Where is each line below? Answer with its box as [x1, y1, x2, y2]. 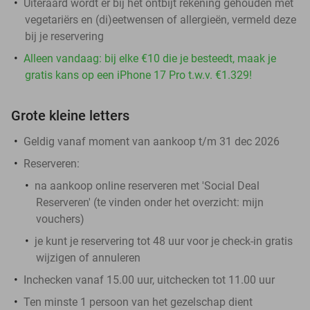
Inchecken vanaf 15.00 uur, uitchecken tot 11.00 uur [24, 273, 275, 286]
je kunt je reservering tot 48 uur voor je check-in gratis [35, 234, 293, 248]
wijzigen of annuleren [36, 250, 140, 264]
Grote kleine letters [11, 107, 129, 124]
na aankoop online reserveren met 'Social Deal [35, 179, 259, 192]
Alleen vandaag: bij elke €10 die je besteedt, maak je [24, 51, 276, 65]
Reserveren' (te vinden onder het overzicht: [36, 195, 242, 209]
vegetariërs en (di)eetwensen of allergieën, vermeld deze [25, 12, 296, 26]
